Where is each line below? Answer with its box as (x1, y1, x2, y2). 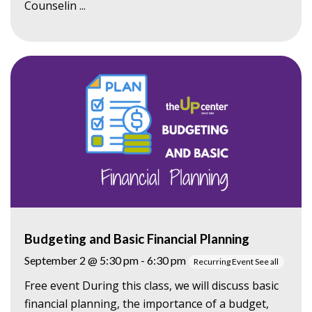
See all (255, 256, 279, 267)
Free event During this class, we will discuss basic (24, 277, 279, 293)
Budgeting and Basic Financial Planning (24, 231, 249, 247)
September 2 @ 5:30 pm (24, 253, 139, 267)
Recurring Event (194, 256, 255, 267)
